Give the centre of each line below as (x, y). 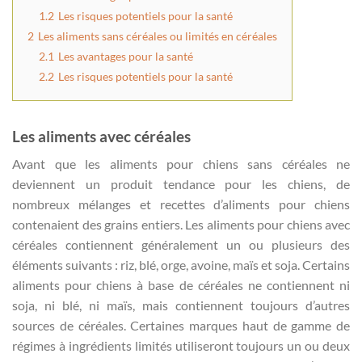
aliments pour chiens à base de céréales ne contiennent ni (181, 285)
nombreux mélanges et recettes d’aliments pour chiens (181, 204)
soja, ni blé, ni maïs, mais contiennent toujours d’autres (181, 305)
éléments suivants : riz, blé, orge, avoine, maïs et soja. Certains (181, 265)
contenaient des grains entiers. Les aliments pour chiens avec (181, 225)
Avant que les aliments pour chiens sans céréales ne (181, 164)
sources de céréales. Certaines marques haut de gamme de (181, 326)
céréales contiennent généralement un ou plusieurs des (181, 245)
